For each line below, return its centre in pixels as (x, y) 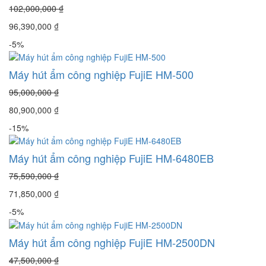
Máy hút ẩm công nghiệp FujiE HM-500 (101, 74)
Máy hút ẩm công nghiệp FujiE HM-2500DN (112, 242)
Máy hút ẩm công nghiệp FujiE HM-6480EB (111, 158)
